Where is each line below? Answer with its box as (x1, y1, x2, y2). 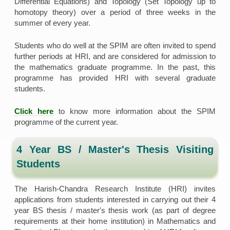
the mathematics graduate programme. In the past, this (14, 62, 216, 71)
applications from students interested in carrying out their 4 (14, 195, 216, 204)
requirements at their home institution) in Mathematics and (14, 216, 216, 225)
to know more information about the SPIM (53, 106, 216, 116)
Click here (14, 106, 54, 116)
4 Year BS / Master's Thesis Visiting (16, 143, 214, 155)
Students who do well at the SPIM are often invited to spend (14, 41, 216, 50)
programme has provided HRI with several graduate (14, 73, 216, 82)
